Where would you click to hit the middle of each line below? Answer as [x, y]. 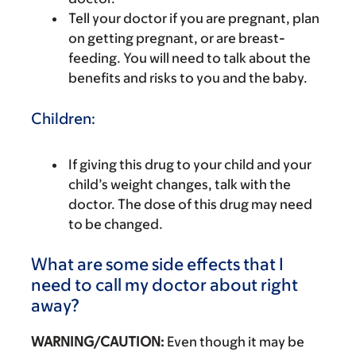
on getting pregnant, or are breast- [177, 38]
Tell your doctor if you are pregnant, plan [194, 18]
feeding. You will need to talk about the [190, 58]
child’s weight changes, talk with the [180, 184]
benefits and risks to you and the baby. [188, 77]
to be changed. [116, 224]
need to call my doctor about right [164, 284]
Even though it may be [234, 341]
